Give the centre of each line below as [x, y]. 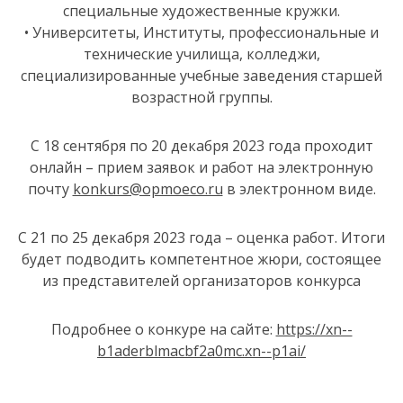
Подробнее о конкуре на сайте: [163, 329]
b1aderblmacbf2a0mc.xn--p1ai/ [201, 351]
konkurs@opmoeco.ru [148, 189]
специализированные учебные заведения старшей [201, 76]
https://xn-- [314, 329]
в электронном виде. [299, 189]
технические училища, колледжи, [201, 54]
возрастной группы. [201, 97]
